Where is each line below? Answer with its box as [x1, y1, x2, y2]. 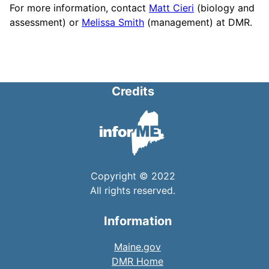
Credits [111, 84, 154, 98]
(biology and [194, 2, 255, 14]
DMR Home [112, 255, 163, 267]
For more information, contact [10, 2, 149, 14]
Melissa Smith [82, 16, 144, 28]
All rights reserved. [90, 184, 175, 196]
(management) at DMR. [144, 16, 252, 28]
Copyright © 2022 [90, 169, 175, 182]
